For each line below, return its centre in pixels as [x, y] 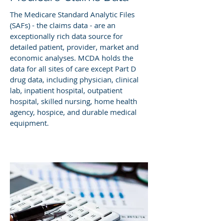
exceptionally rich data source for [66, 36]
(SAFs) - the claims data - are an [63, 25]
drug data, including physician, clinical [74, 79]
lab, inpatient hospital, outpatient [66, 90]
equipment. [29, 123]
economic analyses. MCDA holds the [72, 58]
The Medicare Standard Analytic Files [72, 14]
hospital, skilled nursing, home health [74, 101]
